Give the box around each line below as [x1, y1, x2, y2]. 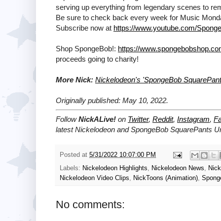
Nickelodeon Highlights [82, 164, 147, 172]
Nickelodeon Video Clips [60, 174, 129, 182]
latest [56, 125, 75, 134]
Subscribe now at [56, 23, 113, 32]
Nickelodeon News [151, 164, 204, 172]
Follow [56, 115, 78, 124]
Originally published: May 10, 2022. [56, 96, 168, 105]
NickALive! [78, 115, 116, 124]
